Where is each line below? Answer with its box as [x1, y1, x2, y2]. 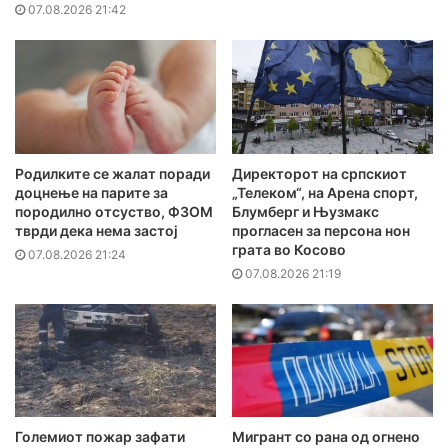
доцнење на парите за [15, 183, 168, 201]
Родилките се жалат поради [15, 164, 210, 182]
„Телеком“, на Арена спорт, [232, 183, 418, 201]
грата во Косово [232, 240, 346, 258]
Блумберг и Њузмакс [232, 202, 379, 220]
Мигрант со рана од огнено [232, 428, 420, 446]
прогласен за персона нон [232, 221, 410, 239]
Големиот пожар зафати [15, 428, 185, 446]
